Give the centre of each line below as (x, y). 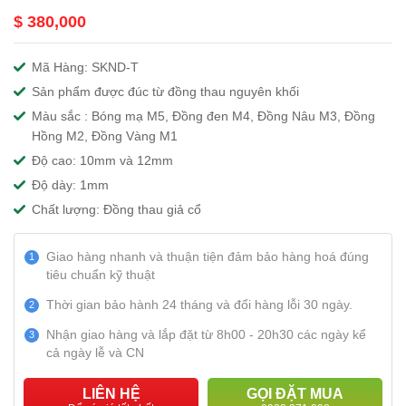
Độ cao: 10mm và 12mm (102, 160)
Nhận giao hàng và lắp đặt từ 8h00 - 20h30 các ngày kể (206, 334)
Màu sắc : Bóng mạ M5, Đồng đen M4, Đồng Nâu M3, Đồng (203, 116)
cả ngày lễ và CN (95, 353)
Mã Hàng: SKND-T (85, 67)
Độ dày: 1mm (70, 185)
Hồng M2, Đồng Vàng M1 (105, 136)
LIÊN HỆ (111, 394)
